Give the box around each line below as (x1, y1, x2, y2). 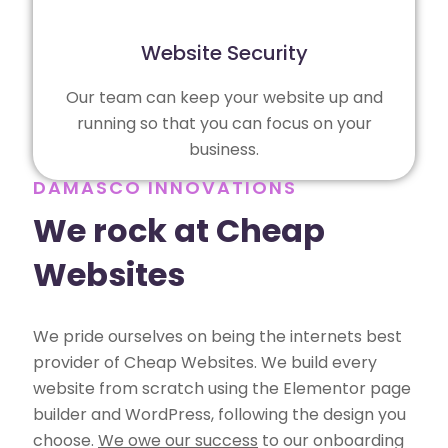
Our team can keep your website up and (65, 85, 383, 109)
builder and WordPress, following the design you (33, 402, 406, 426)
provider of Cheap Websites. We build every (33, 350, 377, 374)
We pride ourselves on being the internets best (33, 324, 402, 348)
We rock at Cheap (33, 208, 325, 254)
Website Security (140, 38, 308, 67)
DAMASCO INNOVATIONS (33, 174, 297, 200)
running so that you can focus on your (76, 111, 372, 135)
